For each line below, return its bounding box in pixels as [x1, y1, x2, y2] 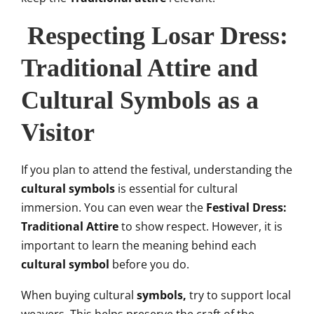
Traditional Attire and [21, 54, 258, 82]
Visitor [21, 118, 95, 146]
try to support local [186, 287, 291, 303]
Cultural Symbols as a [21, 86, 259, 114]
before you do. [109, 257, 189, 272]
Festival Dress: [206, 200, 287, 215]
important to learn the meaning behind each [21, 238, 257, 253]
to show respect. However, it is [118, 219, 282, 234]
